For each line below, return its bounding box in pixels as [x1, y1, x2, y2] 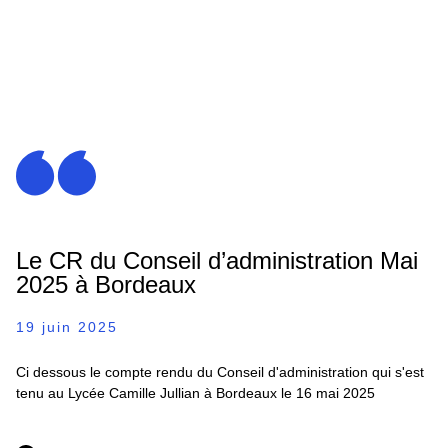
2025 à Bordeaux [16, 271, 196, 298]
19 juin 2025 [16, 319, 118, 335]
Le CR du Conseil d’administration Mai [16, 247, 418, 274]
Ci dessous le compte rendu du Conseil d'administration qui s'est [16, 364, 424, 380]
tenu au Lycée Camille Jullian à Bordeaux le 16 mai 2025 [16, 385, 375, 401]
